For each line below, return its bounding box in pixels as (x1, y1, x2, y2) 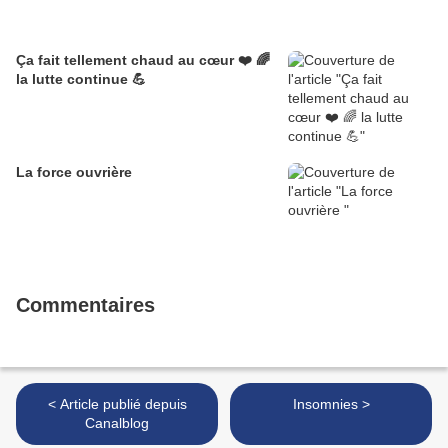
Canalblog (85, 415, 149, 432)
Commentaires (16, 294, 155, 317)
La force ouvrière (16, 164, 132, 181)
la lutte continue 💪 (16, 71, 146, 88)
